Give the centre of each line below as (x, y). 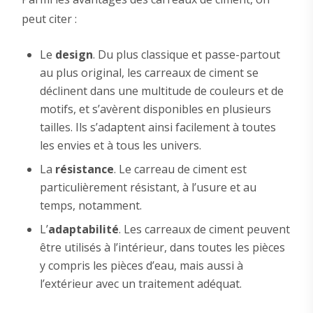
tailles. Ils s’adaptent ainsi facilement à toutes (158, 128)
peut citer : (49, 19)
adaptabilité (83, 230)
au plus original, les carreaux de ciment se (149, 73)
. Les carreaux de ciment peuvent (204, 230)
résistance (84, 169)
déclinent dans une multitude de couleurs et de (161, 91)
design (74, 55)
